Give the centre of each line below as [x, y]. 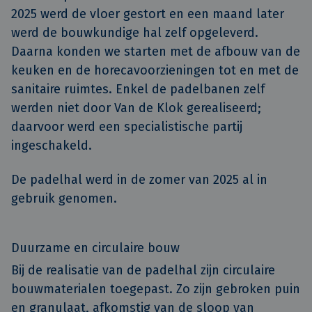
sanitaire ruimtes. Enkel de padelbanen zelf [138, 89]
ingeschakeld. [52, 146]
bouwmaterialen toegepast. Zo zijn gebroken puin [156, 289]
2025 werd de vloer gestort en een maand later [148, 14]
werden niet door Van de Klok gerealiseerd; [136, 108]
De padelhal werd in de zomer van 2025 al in [139, 179]
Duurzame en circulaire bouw [95, 248]
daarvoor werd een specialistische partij [127, 127]
